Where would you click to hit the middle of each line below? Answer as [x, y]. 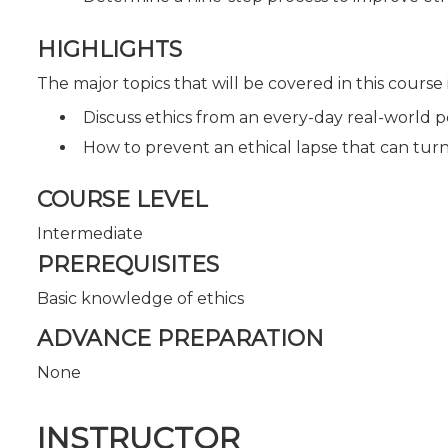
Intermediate [90, 233]
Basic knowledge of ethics [140, 298]
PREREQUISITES [128, 264]
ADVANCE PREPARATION [180, 338]
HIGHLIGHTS [109, 49]
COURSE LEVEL [122, 199]
